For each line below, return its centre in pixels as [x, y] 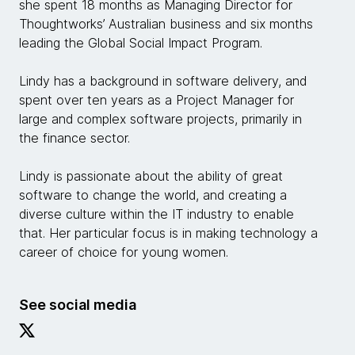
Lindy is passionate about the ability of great [151, 176]
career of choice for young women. [124, 252]
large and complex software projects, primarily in [160, 119]
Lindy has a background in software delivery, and [163, 81]
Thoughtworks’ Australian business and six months [166, 24]
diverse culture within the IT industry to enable [157, 214]
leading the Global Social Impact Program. [143, 43]
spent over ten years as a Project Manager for [157, 100]
